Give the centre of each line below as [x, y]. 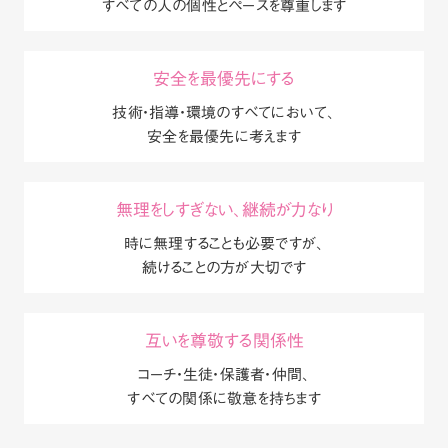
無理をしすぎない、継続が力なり [224, 211]
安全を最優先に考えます [224, 137]
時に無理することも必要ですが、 [224, 244]
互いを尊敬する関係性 [224, 342]
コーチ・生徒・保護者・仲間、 [224, 375]
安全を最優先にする [224, 80]
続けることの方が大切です [224, 268]
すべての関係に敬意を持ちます [224, 399]
